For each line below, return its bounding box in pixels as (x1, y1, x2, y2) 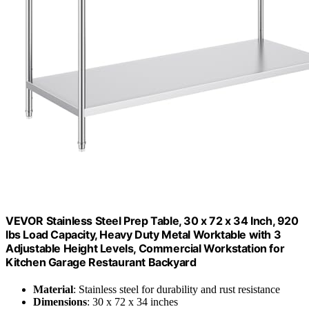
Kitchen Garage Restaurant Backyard (6, 255, 197, 269)
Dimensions (33, 295, 87, 308)
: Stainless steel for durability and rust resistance (73, 283, 280, 295)
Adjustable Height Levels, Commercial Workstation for (6, 241, 285, 255)
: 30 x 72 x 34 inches (87, 295, 178, 308)
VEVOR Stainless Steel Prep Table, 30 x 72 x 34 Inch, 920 (6, 213, 299, 228)
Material (33, 283, 73, 295)
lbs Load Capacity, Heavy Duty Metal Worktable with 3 (6, 227, 281, 241)
